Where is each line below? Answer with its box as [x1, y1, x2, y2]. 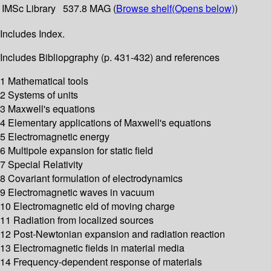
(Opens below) [172, 1, 235, 16]
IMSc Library [2, 1, 56, 16]
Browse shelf [116, 1, 172, 16]
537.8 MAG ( [63, 1, 116, 16]
